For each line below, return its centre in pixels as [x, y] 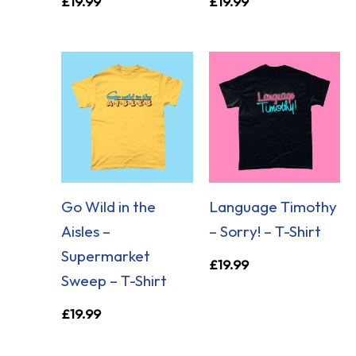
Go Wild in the [109, 207]
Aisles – [86, 232]
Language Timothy [273, 207]
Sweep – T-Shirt [114, 281]
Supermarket [106, 256]
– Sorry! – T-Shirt [265, 232]
